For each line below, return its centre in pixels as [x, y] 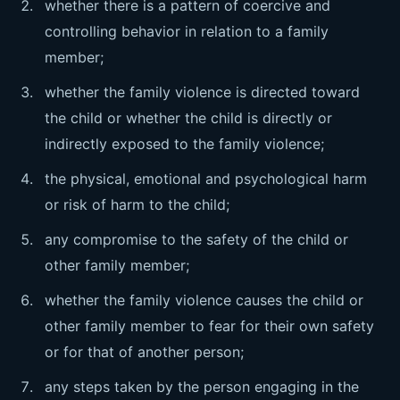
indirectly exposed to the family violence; [184, 144]
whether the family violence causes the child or [204, 300]
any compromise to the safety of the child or [196, 239]
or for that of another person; [144, 352]
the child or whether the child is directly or [188, 118]
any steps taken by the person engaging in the [202, 387]
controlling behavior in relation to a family [187, 31]
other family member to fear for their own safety [209, 326]
